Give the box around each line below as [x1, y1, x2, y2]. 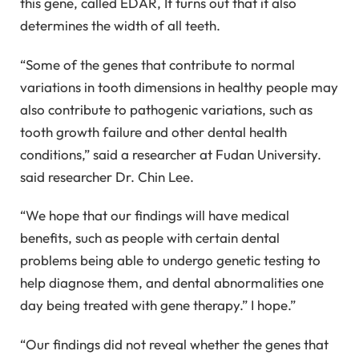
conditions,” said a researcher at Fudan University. [20, 145, 321, 163]
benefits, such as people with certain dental [20, 229, 280, 247]
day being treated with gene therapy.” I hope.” [20, 296, 296, 314]
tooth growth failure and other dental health [20, 123, 287, 140]
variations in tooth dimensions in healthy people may [20, 78, 338, 95]
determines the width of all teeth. [20, 17, 220, 34]
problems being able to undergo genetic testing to [20, 252, 321, 269]
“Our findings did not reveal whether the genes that [20, 335, 329, 353]
